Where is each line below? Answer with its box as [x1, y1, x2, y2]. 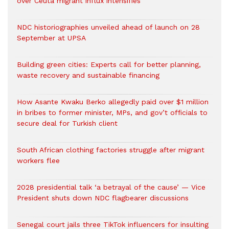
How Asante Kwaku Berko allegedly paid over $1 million [17, 98, 209, 106]
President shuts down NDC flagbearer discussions [17, 194, 189, 202]
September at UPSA [17, 34, 86, 42]
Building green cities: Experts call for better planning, [17, 60, 201, 68]
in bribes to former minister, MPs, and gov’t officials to [17, 108, 208, 117]
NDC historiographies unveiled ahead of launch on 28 [17, 23, 200, 31]
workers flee [17, 156, 60, 165]
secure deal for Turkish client [17, 119, 118, 127]
